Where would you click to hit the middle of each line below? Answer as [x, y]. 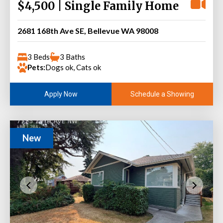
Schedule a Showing [162, 94]
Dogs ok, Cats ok [73, 67]
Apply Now [61, 94]
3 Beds [39, 57]
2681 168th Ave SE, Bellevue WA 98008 [88, 31]
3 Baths [72, 57]
